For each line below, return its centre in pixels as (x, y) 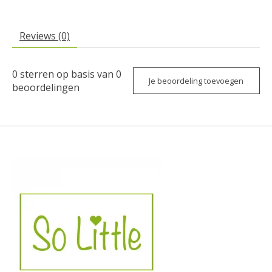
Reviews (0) (45, 36)
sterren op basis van (67, 74)
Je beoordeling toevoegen (196, 80)
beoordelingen (46, 88)
